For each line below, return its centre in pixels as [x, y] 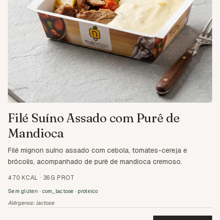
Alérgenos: [22, 203]
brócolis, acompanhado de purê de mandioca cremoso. [95, 162]
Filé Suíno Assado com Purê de [94, 118]
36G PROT [59, 178]
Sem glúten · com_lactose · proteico [53, 191]
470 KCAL [23, 178]
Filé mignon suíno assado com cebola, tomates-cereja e [97, 151]
